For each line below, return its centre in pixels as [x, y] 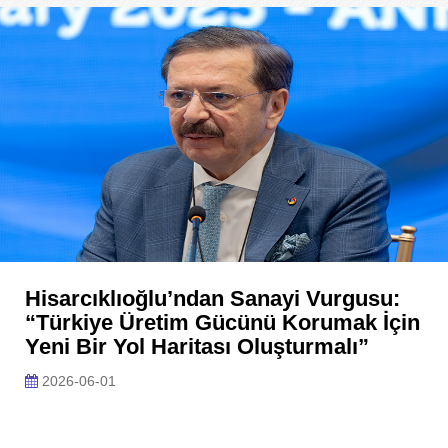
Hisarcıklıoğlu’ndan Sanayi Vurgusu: [212, 298]
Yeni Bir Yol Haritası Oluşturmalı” [197, 346]
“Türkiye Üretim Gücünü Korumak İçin [222, 322]
